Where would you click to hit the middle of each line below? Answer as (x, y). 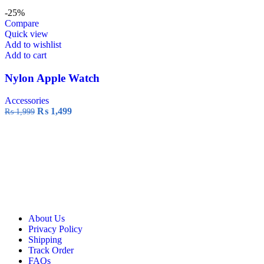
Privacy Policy (55, 229)
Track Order (51, 250)
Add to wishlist (33, 45)
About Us (47, 219)
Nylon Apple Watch (52, 78)
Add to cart (26, 55)
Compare (22, 24)
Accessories (27, 101)
